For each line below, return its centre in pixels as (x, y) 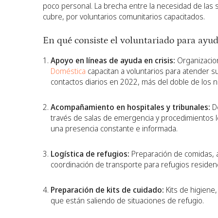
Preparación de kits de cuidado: (107, 190)
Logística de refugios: (90, 154)
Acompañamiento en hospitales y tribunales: (130, 107)
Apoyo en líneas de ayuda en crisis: (113, 60)
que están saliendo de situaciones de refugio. (127, 200)
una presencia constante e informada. (114, 128)
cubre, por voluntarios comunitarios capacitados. (124, 16)
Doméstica (68, 71)
